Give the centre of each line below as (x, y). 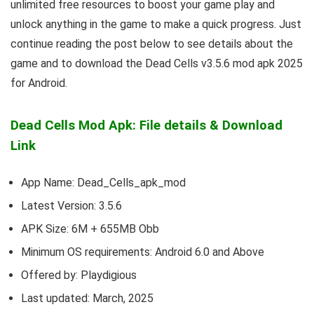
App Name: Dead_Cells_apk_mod (103, 182)
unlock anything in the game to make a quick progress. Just (156, 24)
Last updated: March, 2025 (87, 298)
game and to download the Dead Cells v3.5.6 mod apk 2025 (157, 63)
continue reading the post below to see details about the (152, 43)
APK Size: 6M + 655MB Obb (90, 228)
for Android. (39, 83)
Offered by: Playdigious (79, 275)
